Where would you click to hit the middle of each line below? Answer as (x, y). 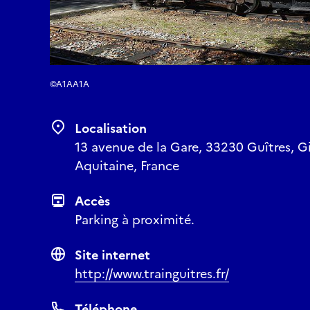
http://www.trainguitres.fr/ (152, 274)
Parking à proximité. (135, 220)
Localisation (111, 128)
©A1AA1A (70, 84)
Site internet (112, 255)
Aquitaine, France (127, 166)
